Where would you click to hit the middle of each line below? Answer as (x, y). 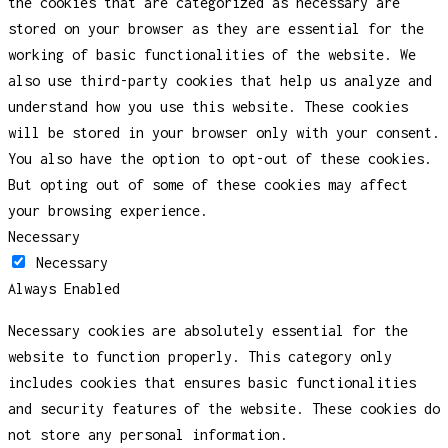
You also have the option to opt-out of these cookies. (220, 159)
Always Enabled (64, 289)
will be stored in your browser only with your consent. (224, 133)
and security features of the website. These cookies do (224, 409)
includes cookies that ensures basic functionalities (212, 383)
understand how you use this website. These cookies (208, 107)
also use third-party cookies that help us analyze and (220, 81)
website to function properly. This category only (200, 357)
